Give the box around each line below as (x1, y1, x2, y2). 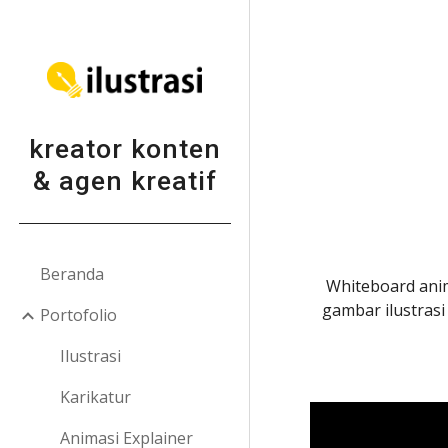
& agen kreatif (32, 165, 217, 197)
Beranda (40, 263, 104, 285)
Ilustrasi (60, 345, 121, 367)
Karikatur (60, 386, 131, 408)
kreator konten (28, 133, 221, 165)
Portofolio (40, 304, 117, 326)
